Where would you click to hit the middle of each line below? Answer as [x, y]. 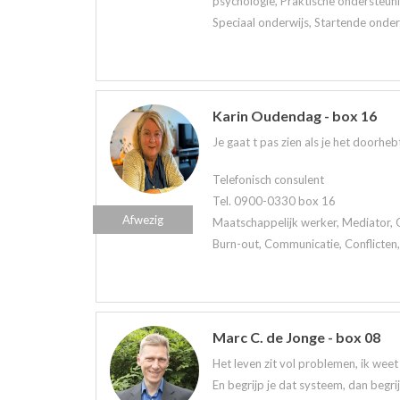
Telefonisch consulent [268, 180]
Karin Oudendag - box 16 [295, 115]
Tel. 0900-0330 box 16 [274, 201]
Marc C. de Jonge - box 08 [296, 337]
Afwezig [143, 219]
